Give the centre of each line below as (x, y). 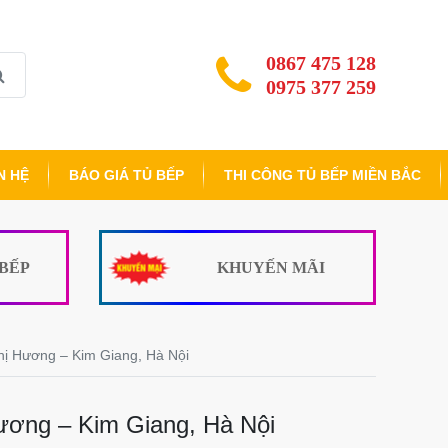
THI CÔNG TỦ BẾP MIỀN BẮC (322, 175)
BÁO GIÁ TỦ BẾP (126, 175)
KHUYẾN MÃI (271, 267)
